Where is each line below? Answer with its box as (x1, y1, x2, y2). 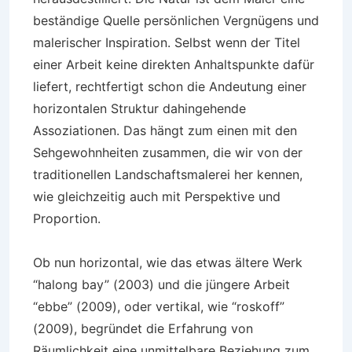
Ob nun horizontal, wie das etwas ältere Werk (33, 255, 302, 270)
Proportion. (33, 211, 101, 226)
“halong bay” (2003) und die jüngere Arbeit (33, 277, 290, 292)
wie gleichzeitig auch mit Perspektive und (33, 189, 280, 204)
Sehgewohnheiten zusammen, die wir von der (33, 145, 302, 160)
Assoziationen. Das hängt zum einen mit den (33, 123, 297, 138)
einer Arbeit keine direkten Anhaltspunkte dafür (33, 57, 314, 72)
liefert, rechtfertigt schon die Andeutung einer (33, 79, 306, 94)
